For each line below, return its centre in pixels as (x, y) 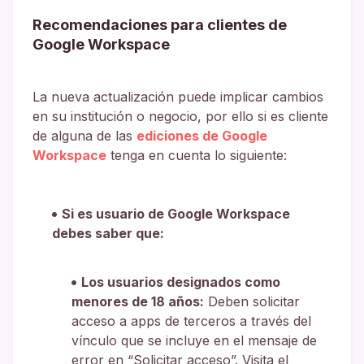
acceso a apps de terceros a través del (191, 321)
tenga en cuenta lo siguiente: (197, 155)
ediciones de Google (202, 135)
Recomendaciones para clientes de (160, 24)
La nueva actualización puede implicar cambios (178, 96)
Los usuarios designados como (181, 282)
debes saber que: (108, 233)
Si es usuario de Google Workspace (176, 213)
